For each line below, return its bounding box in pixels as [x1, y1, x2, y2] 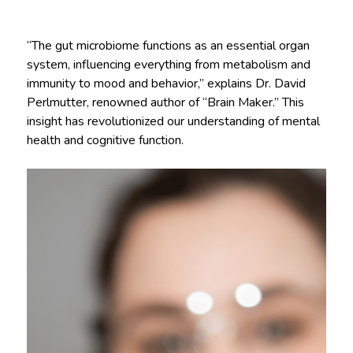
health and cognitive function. [26, 131, 184, 149]
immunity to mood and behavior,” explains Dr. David [26, 74, 306, 92]
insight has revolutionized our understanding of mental [26, 112, 320, 130]
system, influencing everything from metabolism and [26, 55, 310, 73]
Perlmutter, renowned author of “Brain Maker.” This [26, 93, 304, 111]
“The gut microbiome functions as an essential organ [26, 36, 310, 54]
